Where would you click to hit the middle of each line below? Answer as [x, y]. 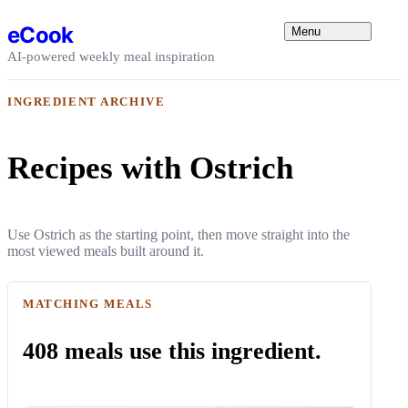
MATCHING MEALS [88, 303]
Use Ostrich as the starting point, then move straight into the [178, 234]
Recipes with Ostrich [150, 168]
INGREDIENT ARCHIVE [87, 102]
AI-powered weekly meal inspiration [111, 56]
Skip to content [50, 14]
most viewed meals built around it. [106, 250]
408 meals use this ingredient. [172, 351]
